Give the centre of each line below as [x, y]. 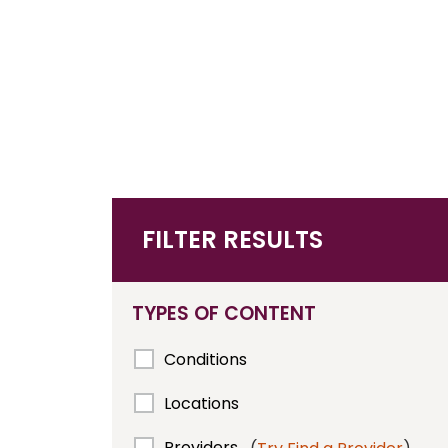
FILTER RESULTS [232, 239]
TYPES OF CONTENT [224, 313]
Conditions [205, 359]
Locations [201, 403]
